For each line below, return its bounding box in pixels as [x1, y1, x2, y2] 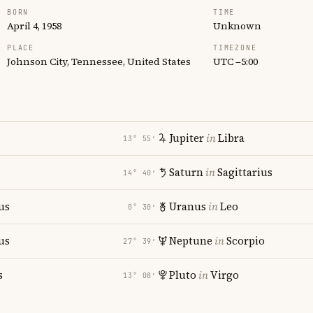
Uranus [169, 199, 206, 214]
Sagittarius [217, 165, 272, 180]
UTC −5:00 [213, 54, 258, 68]
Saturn [169, 165, 203, 180]
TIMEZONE [213, 43, 257, 52]
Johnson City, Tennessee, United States [7, 54, 191, 68]
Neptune [169, 233, 212, 248]
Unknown [213, 19, 261, 33]
